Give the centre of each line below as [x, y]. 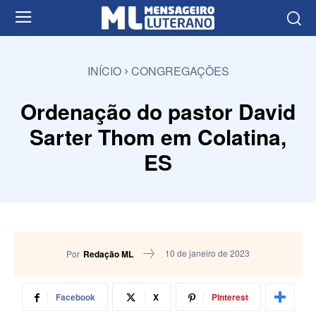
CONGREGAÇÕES [180, 71]
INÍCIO [104, 71]
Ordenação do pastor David [158, 111]
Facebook [75, 297]
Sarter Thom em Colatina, [158, 136]
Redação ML [108, 254]
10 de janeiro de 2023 [207, 253]
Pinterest [230, 297]
